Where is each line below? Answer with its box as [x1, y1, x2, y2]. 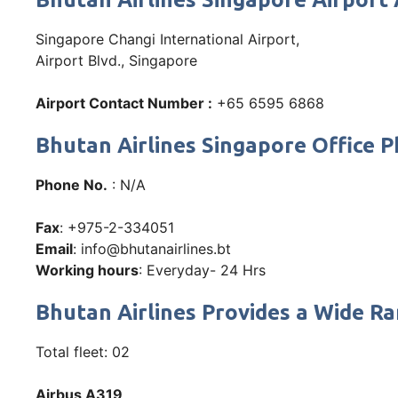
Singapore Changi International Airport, [36, 30, 299, 49]
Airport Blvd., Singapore [36, 52, 197, 70]
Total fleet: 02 [36, 343, 130, 362]
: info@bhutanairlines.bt [73, 240, 231, 259]
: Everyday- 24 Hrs [139, 261, 266, 280]
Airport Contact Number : [36, 94, 212, 113]
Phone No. [36, 176, 107, 195]
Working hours [36, 261, 139, 280]
